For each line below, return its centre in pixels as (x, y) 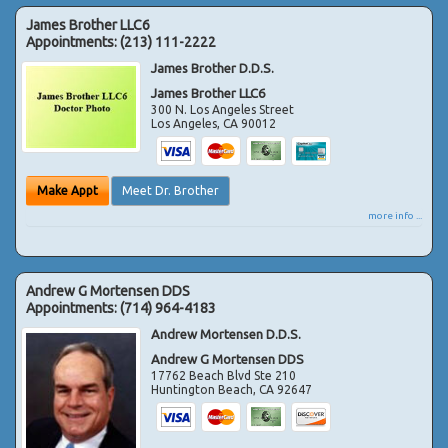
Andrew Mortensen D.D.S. (226, 333)
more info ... (395, 215)
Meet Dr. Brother (170, 190)
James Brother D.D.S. (213, 67)
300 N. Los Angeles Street (223, 109)
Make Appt (67, 190)
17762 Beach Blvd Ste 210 (224, 375)
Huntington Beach (202, 389)
